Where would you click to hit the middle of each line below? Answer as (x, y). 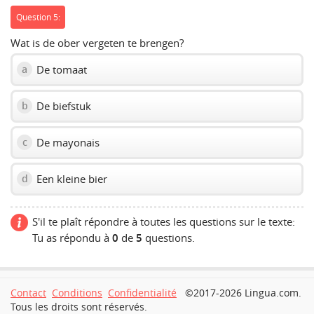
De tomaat (60, 69)
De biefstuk (62, 105)
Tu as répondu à (72, 237)
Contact (28, 293)
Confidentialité (142, 293)
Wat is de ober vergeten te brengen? (97, 42)
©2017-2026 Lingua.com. (243, 293)
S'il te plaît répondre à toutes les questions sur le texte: (164, 221)
